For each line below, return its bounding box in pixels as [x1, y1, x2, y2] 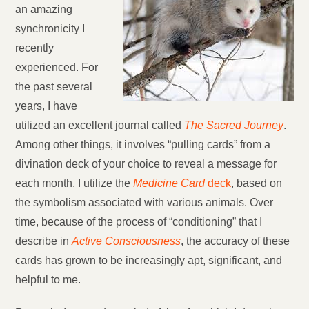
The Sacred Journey [184, 119, 284, 131]
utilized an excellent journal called [15, 119, 185, 131]
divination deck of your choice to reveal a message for [15, 158, 277, 170]
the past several [15, 81, 93, 92]
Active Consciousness [72, 235, 181, 247]
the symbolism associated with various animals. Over [15, 197, 274, 208]
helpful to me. [15, 274, 81, 286]
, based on [231, 177, 283, 189]
